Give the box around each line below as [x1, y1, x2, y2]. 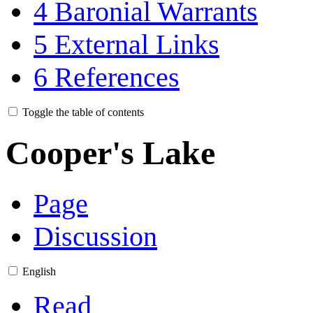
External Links [54, 28, 219, 60]
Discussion [34, 220, 157, 252]
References [54, 61, 180, 93]
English [22, 265, 56, 277]
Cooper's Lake [6, 134, 215, 172]
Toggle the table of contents [22, 105, 144, 118]
